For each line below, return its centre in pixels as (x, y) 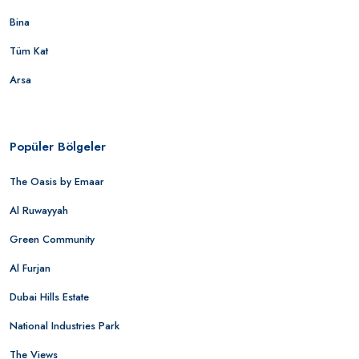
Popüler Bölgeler (58, 146)
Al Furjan (30, 268)
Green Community (52, 239)
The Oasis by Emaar (57, 181)
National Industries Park (65, 325)
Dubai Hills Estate (49, 296)
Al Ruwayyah (39, 210)
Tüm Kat (29, 50)
